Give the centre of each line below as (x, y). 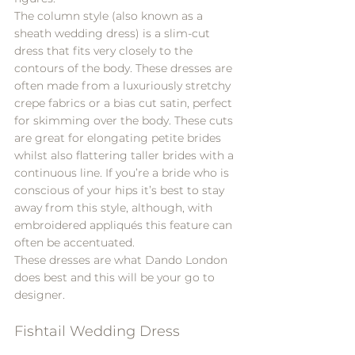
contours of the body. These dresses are (125, 68)
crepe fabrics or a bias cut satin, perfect (125, 103)
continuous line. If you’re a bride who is (123, 172)
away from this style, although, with (115, 207)
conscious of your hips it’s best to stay (121, 190)
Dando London (186, 260)
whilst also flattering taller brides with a (126, 155)
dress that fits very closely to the (105, 50)
